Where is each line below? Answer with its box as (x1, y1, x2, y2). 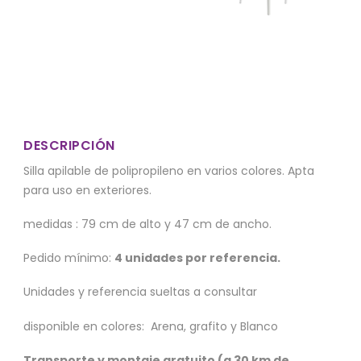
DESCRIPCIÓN (23, 135, 115, 155)
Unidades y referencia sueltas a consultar (23, 284, 257, 301)
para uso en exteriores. (23, 181, 151, 198)
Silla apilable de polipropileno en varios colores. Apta (23, 162, 314, 179)
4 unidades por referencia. (114, 250, 280, 267)
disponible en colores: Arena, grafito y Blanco (23, 317, 278, 334)
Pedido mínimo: (23, 250, 114, 267)
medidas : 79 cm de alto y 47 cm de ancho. (23, 216, 272, 233)
